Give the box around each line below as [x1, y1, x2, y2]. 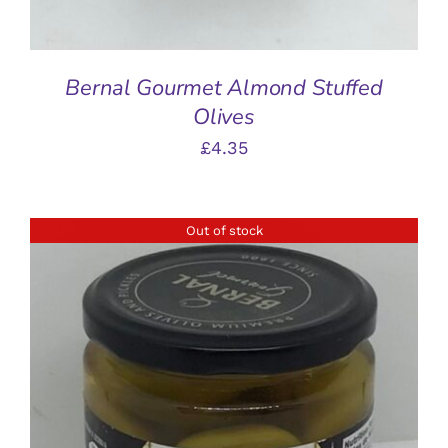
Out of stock [185, 222, 263, 238]
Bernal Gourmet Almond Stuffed [65, 73, 383, 104]
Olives [193, 102, 255, 133]
